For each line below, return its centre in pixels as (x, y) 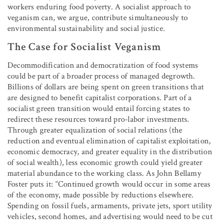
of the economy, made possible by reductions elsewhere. (101, 195)
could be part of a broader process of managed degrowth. (101, 76)
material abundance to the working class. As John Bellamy (104, 173)
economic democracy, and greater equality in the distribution (110, 151)
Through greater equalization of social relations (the (95, 130)
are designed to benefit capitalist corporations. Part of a (100, 97)
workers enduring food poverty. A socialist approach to (99, 7)
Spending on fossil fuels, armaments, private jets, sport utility (110, 206)
